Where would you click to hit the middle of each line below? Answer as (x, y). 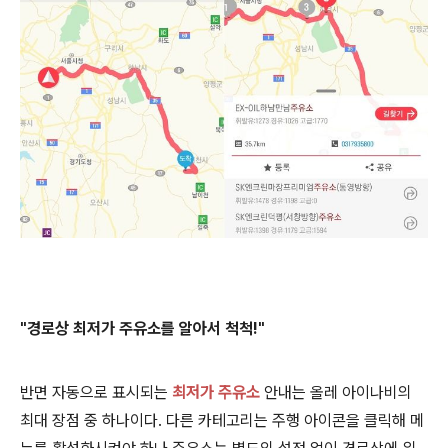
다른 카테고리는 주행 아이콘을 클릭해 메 (295, 420)
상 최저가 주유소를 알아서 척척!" (160, 328)
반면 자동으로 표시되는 (96, 392)
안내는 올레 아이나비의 (336, 392)
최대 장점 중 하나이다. (93, 420)
